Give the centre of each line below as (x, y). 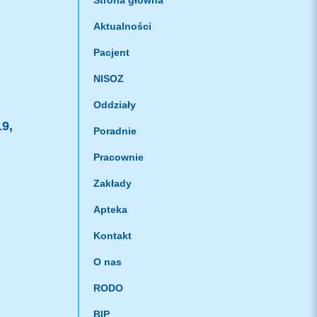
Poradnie (115, 131)
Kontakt (112, 236)
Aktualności (122, 27)
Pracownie (118, 157)
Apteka (110, 210)
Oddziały (114, 105)
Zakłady (112, 184)
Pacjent (111, 53)
